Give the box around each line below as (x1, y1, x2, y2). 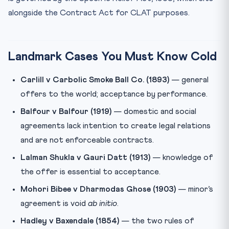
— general (169, 75, 209, 84)
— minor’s (176, 185, 213, 193)
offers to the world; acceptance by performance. (20, 89, 208, 98)
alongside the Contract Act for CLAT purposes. (8, 8, 190, 17)
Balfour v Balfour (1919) (20, 107, 111, 116)
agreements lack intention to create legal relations (20, 121, 211, 130)
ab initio (88, 199, 117, 208)
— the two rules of (119, 216, 194, 225)
